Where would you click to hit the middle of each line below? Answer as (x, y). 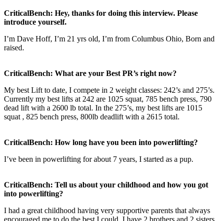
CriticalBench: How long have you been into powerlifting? (101, 142)
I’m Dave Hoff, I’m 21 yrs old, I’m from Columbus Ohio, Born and (109, 38)
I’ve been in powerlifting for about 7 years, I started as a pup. (99, 159)
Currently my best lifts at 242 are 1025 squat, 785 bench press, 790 (108, 99)
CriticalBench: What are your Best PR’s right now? (90, 73)
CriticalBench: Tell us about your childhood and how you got (106, 184)
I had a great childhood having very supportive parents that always (107, 210)
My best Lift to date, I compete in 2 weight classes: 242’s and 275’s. (109, 90)
